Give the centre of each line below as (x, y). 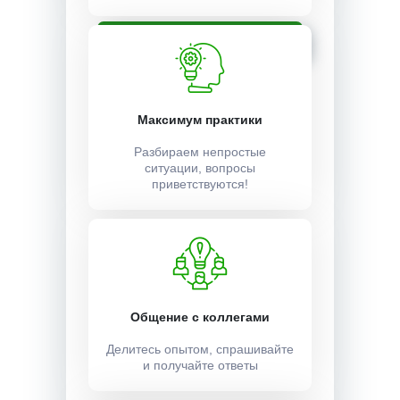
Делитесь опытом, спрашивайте (200, 349)
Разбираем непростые (200, 152)
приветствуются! (200, 184)
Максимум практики (200, 120)
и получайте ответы (200, 365)
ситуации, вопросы (200, 168)
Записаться (200, 38)
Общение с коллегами (200, 317)
